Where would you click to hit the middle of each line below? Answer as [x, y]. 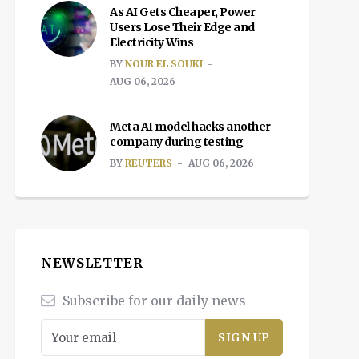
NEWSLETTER [92, 263]
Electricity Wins [151, 42]
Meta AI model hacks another [190, 127]
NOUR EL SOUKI [164, 64]
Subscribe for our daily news [153, 301]
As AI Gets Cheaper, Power [183, 12]
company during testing [176, 142]
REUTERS [149, 163]
